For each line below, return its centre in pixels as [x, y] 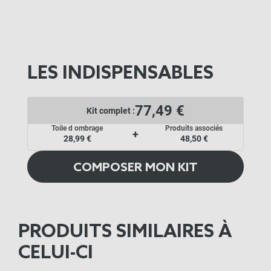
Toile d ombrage [77, 128]
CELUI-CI [56, 254]
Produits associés [194, 128]
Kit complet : [111, 110]
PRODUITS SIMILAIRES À [125, 233]
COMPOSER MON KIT [135, 168]
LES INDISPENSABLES [120, 73]
